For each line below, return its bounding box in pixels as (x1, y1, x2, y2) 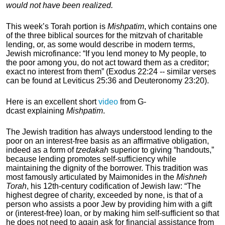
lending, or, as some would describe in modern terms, (6, 40, 195, 49)
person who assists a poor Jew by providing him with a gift (6, 200, 212, 208)
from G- (118, 97, 146, 106)
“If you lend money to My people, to (83, 49, 206, 58)
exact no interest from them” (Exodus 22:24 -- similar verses (6, 67, 216, 76)
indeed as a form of (6, 146, 76, 154)
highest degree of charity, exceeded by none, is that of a (6, 191, 203, 199)
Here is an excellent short (6, 97, 98, 106)
